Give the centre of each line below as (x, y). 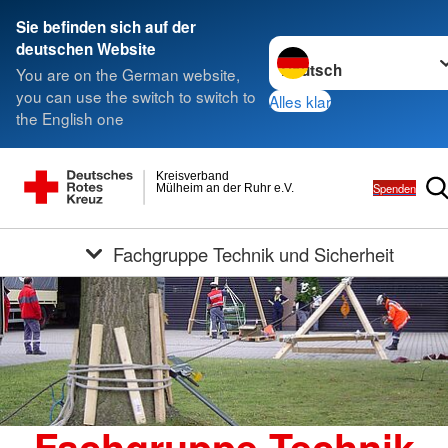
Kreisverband (193, 175)
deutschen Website (86, 49)
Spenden (394, 188)
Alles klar (299, 100)
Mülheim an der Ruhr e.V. (225, 187)
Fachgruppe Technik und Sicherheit (253, 253)
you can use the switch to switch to (136, 96)
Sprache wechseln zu (342, 46)
